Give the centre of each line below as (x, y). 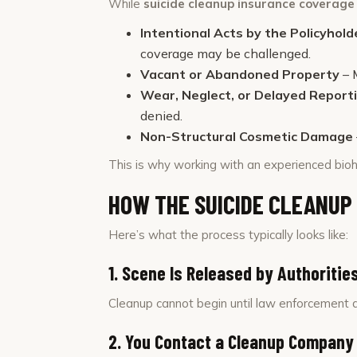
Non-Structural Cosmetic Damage (247, 136)
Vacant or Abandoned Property (240, 74)
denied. (161, 116)
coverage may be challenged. (226, 53)
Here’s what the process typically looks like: (228, 235)
